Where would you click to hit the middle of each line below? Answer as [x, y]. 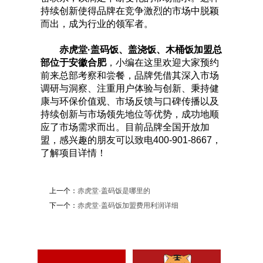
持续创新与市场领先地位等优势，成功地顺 [130, 114]
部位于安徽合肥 [73, 63]
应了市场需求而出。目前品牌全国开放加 [125, 127]
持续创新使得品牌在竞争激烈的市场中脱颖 [130, 11]
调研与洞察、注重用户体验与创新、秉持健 [130, 89]
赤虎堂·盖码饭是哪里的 [114, 191]
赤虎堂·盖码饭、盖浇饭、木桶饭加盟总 [141, 50]
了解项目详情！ [73, 153]
